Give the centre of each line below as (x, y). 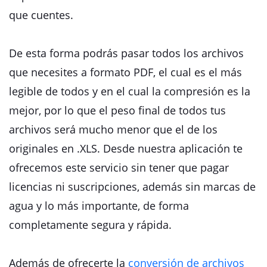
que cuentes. (41, 15)
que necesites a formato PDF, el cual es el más (125, 72)
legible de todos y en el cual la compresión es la (130, 91)
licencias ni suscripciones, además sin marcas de (132, 187)
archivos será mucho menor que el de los (113, 129)
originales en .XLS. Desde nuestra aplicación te (126, 148)
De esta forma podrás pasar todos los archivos (126, 53)
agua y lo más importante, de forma (99, 206)
